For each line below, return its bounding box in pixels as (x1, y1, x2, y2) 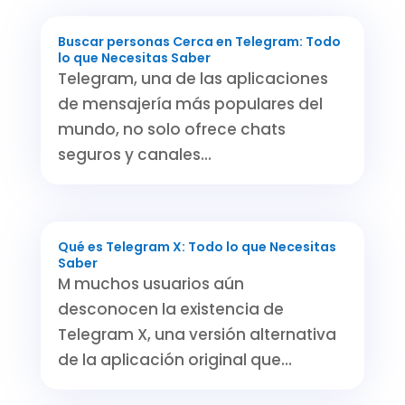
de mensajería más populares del (57, 92, 323, 115)
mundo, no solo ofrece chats (57, 118, 286, 140)
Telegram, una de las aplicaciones (57, 67, 328, 89)
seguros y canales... (57, 143, 212, 165)
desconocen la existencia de (57, 298, 284, 321)
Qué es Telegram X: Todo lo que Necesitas (57, 238, 336, 257)
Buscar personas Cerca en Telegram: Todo (57, 32, 341, 51)
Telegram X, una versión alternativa (57, 324, 336, 346)
